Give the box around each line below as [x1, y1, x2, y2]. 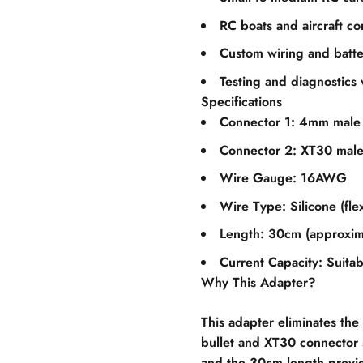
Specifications [201, 92, 282, 111]
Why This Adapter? [201, 272, 316, 292]
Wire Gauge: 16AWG [220, 169, 347, 188]
